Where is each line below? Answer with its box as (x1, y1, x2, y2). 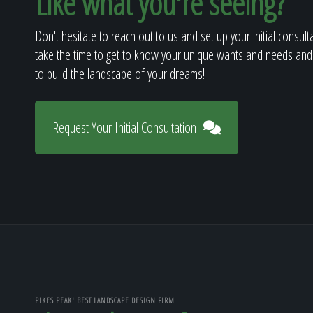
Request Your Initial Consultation (52, 117, 196, 137)
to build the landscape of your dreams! (35, 64, 205, 83)
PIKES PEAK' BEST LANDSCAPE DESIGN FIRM (35, 294, 175, 305)
